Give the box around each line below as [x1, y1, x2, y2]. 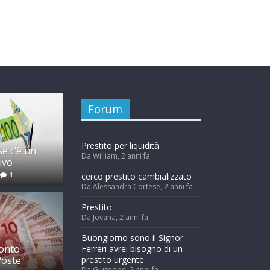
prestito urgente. [81, 253, 146, 265]
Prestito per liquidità [81, 139, 159, 151]
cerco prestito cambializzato [81, 170, 192, 182]
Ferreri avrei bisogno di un [81, 242, 183, 254]
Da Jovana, [81, 212, 119, 222]
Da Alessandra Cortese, [81, 181, 164, 192]
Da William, [81, 150, 121, 161]
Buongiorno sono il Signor [81, 231, 183, 243]
